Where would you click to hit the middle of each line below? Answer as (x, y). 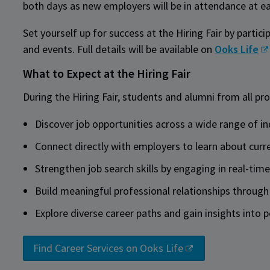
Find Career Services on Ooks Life (108, 248)
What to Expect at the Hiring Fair (108, 74)
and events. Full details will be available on (119, 49)
